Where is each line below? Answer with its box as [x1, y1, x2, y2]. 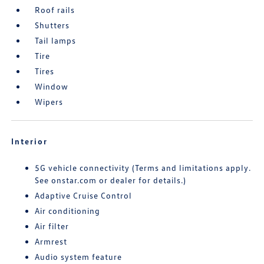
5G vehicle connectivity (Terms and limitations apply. [35, 162, 252, 173]
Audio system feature [35, 251, 123, 262]
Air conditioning [35, 205, 101, 216]
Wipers [35, 96, 64, 107]
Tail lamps [35, 35, 77, 45]
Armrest [35, 236, 68, 246]
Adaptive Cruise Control [35, 190, 133, 200]
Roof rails [35, 4, 75, 15]
